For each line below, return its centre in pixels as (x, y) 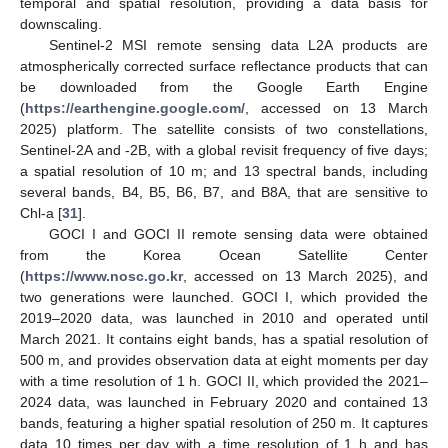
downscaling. (61, 24)
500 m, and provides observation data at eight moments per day (224, 360)
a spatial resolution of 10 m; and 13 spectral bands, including (224, 171)
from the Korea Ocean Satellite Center (224, 255)
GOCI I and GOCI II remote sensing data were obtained (238, 234)
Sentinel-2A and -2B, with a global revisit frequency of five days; (224, 150)
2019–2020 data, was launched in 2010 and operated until (224, 318)
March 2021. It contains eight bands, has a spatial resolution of (224, 339)
